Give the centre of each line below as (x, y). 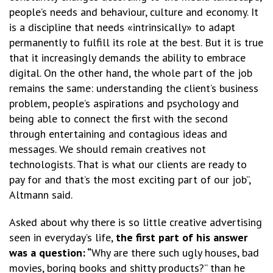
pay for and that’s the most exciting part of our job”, (130, 179)
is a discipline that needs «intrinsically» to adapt (122, 27)
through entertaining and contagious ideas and (118, 134)
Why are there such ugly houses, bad (175, 253)
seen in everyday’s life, (62, 237)
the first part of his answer (182, 237)
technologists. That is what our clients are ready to (128, 164)
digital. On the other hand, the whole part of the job (131, 73)
